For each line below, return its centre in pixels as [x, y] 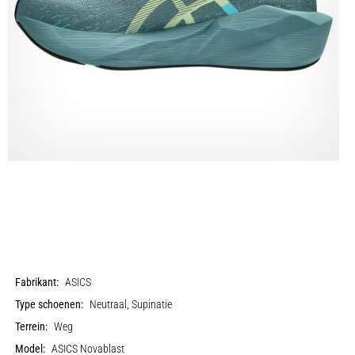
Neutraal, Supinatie [131, 304]
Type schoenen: [50, 304]
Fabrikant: [37, 282]
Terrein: [32, 326]
